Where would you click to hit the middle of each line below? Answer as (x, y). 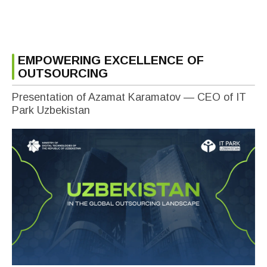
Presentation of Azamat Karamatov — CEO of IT (129, 97)
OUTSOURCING (63, 73)
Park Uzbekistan (51, 110)
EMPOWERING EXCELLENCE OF (111, 60)
